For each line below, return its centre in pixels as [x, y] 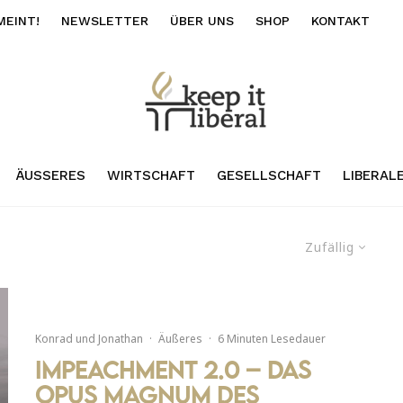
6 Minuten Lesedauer [272, 339]
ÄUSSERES [46, 175]
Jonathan [121, 339]
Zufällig [330, 246]
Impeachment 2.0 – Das [173, 370]
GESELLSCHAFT [269, 175]
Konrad [54, 339]
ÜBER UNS [202, 21]
